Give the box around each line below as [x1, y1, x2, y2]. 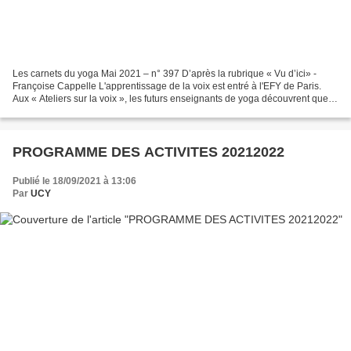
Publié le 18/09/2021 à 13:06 [13, 175, 136, 186]
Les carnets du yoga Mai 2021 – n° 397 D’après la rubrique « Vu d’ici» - [13, 67, 317, 79]
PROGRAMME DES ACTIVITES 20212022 [13, 143, 284, 160]
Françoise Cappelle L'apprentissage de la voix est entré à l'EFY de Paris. [13, 80, 321, 92]
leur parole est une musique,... [13, 105, 141, 117]
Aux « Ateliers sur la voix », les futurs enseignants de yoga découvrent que [13, 92, 328, 104]
